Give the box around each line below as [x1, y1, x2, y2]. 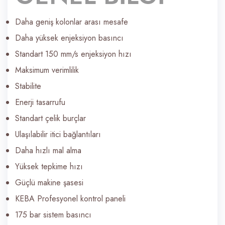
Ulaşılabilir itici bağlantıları [15, 129, 101, 141]
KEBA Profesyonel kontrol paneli [15, 193, 126, 205]
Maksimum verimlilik [15, 64, 79, 76]
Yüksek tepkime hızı [15, 161, 83, 173]
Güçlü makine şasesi [15, 177, 83, 189]
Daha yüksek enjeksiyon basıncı [15, 32, 124, 44]
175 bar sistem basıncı [15, 209, 91, 221]
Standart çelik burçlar [15, 113, 86, 125]
